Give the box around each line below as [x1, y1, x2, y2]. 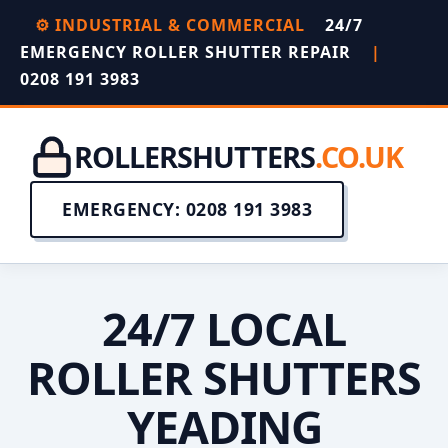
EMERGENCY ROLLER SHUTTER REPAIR [20, 41, 356, 63]
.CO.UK [315, 137, 403, 176]
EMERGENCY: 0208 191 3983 [62, 197, 312, 221]
